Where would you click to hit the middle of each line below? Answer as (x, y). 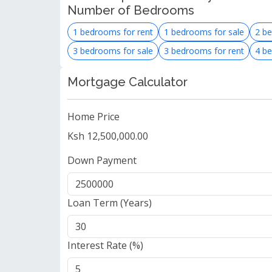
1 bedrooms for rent (113, 32)
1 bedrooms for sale (204, 32)
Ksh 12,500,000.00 (108, 136)
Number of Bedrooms (131, 10)
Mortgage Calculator (127, 82)
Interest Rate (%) (105, 245)
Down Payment (102, 160)
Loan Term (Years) (110, 203)
